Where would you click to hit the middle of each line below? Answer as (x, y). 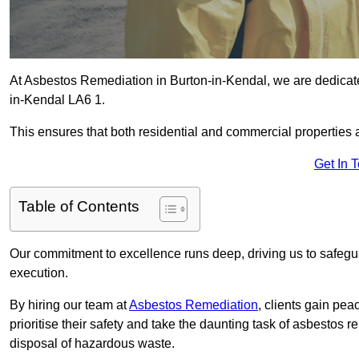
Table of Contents (79, 207)
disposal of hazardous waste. (92, 344)
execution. (39, 273)
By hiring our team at (69, 305)
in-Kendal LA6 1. (57, 100)
